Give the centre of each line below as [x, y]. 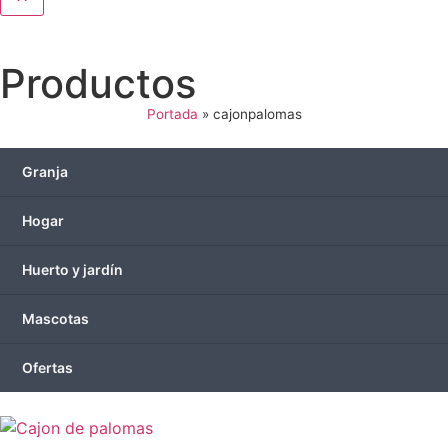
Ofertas [47, 367]
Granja [45, 171]
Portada [172, 114]
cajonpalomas [257, 114]
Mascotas [55, 318]
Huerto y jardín [72, 269]
